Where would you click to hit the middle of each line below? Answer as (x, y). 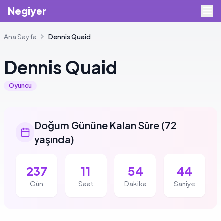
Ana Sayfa (20, 37)
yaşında (53, 139)
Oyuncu (20, 86)
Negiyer (27, 11)
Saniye (184, 184)
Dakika (135, 184)
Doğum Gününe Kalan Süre (97, 125)
